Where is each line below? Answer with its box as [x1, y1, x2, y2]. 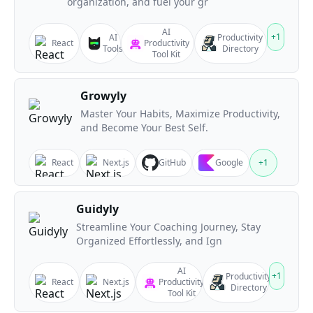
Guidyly [76, 201, 119, 217]
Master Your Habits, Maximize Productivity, [80, 107, 280, 120]
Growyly [80, 88, 126, 103]
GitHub [159, 156, 186, 168]
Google [215, 156, 243, 168]
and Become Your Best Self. [80, 121, 208, 134]
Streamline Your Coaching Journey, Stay [76, 220, 261, 233]
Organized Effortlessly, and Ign [76, 234, 222, 247]
